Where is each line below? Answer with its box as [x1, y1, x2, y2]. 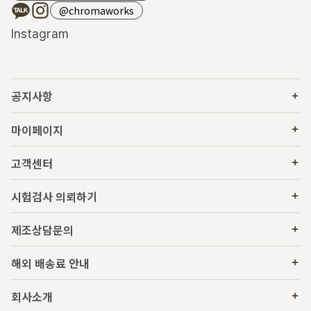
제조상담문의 [11, 221, 74, 238]
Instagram [11, 26, 69, 41]
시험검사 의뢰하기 [11, 187, 97, 205]
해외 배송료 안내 [11, 254, 90, 271]
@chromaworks [59, 3, 134, 17]
